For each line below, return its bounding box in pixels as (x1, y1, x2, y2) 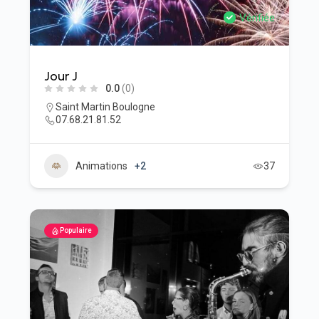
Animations (75, 160, 127, 172)
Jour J (43, 68, 78, 84)
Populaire (59, 226, 92, 234)
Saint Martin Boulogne (55, 101, 155, 113)
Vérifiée (239, 11, 276, 24)
